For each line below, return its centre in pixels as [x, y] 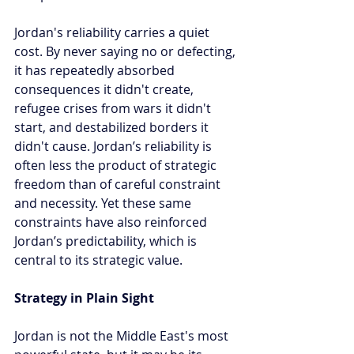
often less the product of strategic [117, 165]
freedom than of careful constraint [119, 184]
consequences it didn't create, [105, 89]
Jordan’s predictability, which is [107, 241]
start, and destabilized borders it [113, 127]
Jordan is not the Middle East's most [123, 335]
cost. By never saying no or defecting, [126, 51]
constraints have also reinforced [112, 222]
